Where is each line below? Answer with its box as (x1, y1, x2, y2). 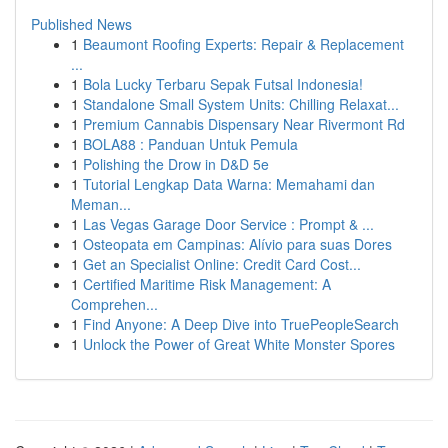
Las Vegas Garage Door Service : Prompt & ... (83, 214, 374, 234)
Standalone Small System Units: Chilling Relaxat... (83, 94, 399, 114)
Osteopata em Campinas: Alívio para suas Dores (83, 234, 392, 254)
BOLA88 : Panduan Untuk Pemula (83, 134, 298, 154)
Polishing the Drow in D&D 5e (83, 154, 269, 174)
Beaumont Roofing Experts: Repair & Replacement (83, 34, 404, 54)
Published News (31, 14, 132, 34)
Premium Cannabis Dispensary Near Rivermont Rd (83, 114, 405, 134)
